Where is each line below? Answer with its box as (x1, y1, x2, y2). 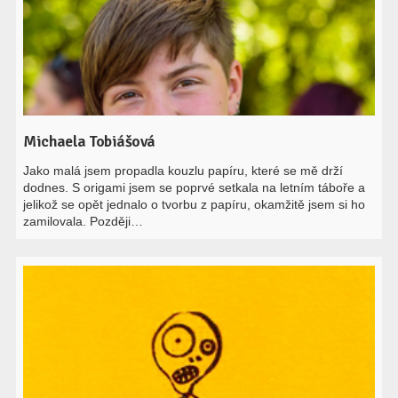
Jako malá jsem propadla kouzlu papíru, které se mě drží (23, 163, 344, 178)
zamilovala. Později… (23, 214, 144, 228)
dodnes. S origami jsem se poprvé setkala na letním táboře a (23, 180, 366, 195)
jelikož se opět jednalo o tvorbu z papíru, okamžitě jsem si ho (23, 197, 366, 211)
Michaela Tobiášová (23, 131, 155, 151)
